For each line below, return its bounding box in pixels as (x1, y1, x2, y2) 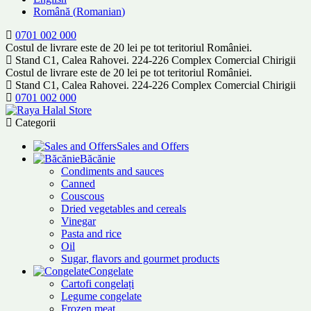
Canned (61, 178, 95, 190)
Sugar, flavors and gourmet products (61, 253, 219, 264)
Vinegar (61, 215, 96, 227)
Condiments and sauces (61, 165, 164, 177)
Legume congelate (61, 290, 142, 302)
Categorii (15, 117, 56, 128)
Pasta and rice (61, 228, 121, 239)
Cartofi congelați (61, 278, 134, 289)
